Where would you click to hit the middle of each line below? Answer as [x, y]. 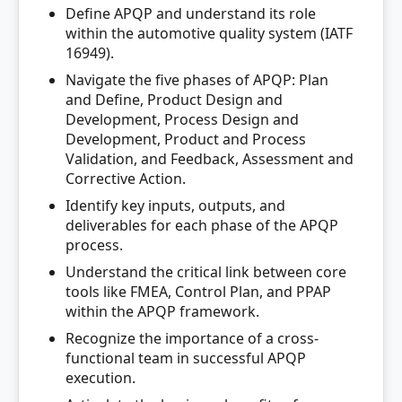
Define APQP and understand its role [191, 13]
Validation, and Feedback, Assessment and [210, 159]
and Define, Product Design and [174, 100]
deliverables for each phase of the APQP [202, 225]
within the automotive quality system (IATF [209, 33]
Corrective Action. [126, 179]
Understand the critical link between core [206, 272]
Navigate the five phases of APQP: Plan [197, 80]
